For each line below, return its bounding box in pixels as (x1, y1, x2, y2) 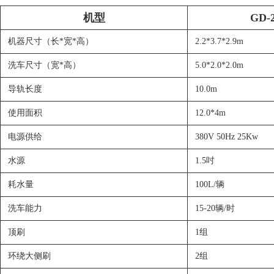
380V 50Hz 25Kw (195, 132, 258, 141)
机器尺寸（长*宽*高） (8, 37, 94, 46)
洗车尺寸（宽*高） (8, 61, 81, 70)
